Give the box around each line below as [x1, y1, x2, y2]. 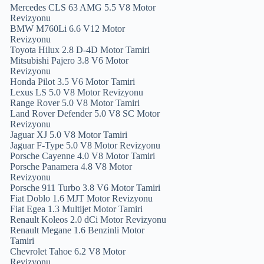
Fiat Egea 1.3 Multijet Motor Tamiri [10, 204, 143, 214]
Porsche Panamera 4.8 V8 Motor [10, 161, 133, 171]
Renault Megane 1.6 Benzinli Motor [10, 225, 145, 235]
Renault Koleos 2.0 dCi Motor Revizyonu [10, 214, 167, 225]
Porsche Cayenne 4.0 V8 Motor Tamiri [10, 151, 156, 161]
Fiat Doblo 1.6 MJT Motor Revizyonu [10, 193, 153, 203]
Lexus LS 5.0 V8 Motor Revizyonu [10, 87, 144, 97]
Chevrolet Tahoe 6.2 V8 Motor [10, 246, 126, 256]
